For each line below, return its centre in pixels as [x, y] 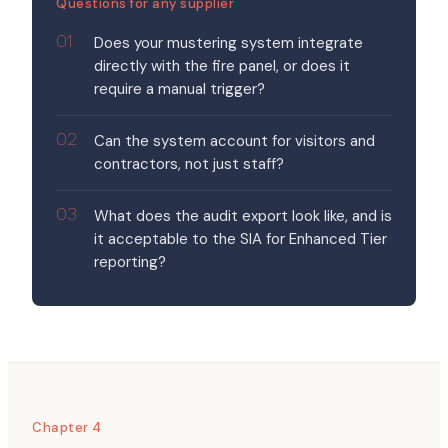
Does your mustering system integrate [228, 43]
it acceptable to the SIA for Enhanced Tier [240, 239]
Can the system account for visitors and [234, 141]
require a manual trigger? [179, 89]
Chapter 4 [67, 427]
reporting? [130, 262]
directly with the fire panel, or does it [222, 66]
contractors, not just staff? [189, 164]
